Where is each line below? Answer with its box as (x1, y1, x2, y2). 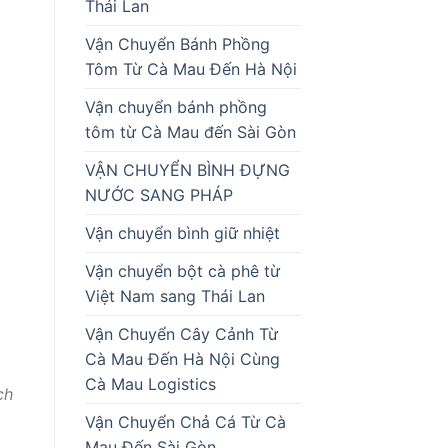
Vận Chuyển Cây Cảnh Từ (84, 323, 278, 344)
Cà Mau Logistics (84, 373, 221, 394)
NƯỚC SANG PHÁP (84, 184, 233, 205)
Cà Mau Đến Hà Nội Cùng (84, 348, 280, 369)
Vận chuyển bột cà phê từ (84, 260, 280, 281)
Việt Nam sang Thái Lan (84, 285, 265, 306)
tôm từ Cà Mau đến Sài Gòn (84, 121, 301, 142)
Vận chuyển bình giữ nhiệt (84, 222, 280, 243)
